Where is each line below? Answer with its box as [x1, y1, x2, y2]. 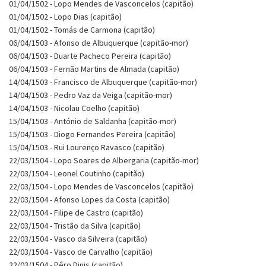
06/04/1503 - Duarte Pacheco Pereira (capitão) [9, 50, 171, 61]
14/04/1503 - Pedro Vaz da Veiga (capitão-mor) [9, 89, 172, 100]
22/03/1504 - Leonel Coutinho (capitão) [9, 167, 144, 179]
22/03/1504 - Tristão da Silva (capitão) [9, 220, 141, 231]
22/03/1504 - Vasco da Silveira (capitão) [9, 233, 147, 244]
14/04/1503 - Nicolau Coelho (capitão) [9, 102, 140, 113]
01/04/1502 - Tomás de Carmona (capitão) [9, 24, 155, 35]
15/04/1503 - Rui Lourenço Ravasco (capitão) [9, 141, 164, 153]
